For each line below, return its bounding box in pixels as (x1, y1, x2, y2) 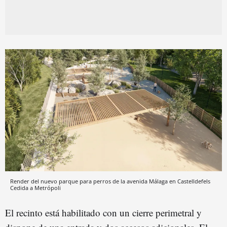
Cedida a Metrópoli (10, 183, 61, 192)
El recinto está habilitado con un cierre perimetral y (5, 206, 202, 219)
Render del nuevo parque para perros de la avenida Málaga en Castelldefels (10, 177, 210, 185)
